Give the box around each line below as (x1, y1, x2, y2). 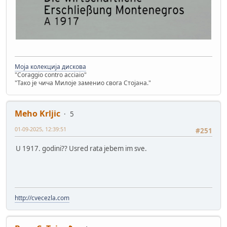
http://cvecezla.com (15, 194, 69, 203)
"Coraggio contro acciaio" (15, 70, 87, 80)
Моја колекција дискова (15, 62, 86, 71)
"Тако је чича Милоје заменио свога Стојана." (15, 79, 151, 88)
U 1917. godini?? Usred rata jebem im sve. (16, 143, 147, 153)
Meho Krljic (15, 108, 60, 120)
